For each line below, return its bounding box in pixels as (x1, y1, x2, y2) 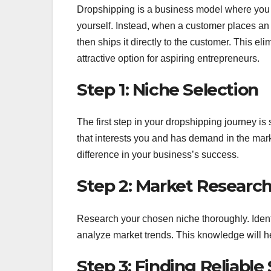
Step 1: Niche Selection (77, 79, 258, 100)
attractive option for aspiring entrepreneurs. (77, 53, 260, 64)
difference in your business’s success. (77, 149, 239, 160)
